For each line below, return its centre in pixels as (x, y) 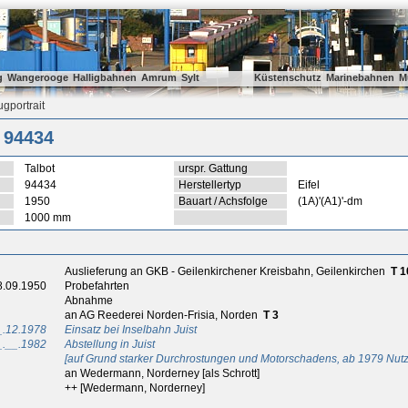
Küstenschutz (288, 77)
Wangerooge (38, 77)
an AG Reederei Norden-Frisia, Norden (161, 315)
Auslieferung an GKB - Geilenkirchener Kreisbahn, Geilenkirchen (225, 271)
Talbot (40, 168)
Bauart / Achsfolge (223, 201)
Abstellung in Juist (110, 344)
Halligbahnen (105, 77)
